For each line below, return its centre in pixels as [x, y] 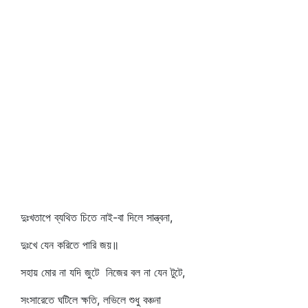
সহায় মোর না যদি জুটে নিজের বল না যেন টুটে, [103, 272]
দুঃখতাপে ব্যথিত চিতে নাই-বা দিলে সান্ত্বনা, [97, 217]
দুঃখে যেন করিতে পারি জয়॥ [70, 245]
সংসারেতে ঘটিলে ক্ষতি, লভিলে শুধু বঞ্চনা [91, 300]
